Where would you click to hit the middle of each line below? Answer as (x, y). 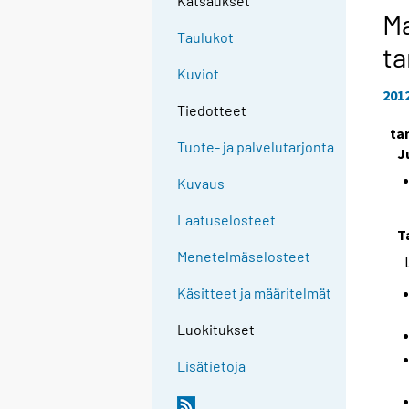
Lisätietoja (212, 366)
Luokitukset (216, 330)
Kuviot (199, 74)
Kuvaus (201, 184)
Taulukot (206, 37)
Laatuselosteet (227, 220)
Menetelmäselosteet (244, 257)
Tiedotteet (212, 110)
